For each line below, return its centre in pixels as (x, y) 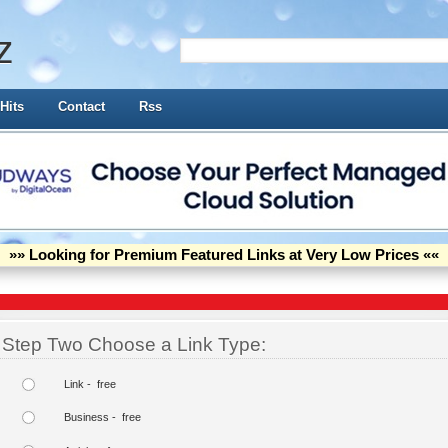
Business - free (102, 417)
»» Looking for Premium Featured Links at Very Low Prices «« (224, 255)
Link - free (90, 383)
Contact (81, 106)
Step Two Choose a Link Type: (134, 344)
